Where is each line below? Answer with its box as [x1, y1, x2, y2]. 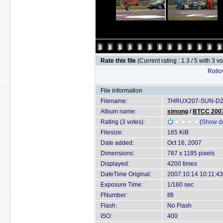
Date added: [101, 139, 134, 146]
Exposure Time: [101, 181, 143, 188]
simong [167, 108, 188, 115]
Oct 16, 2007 [167, 139, 202, 146]
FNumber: [101, 192, 127, 199]
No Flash [167, 202, 192, 209]
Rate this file [101, 57, 137, 64]
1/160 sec [167, 181, 194, 188]
